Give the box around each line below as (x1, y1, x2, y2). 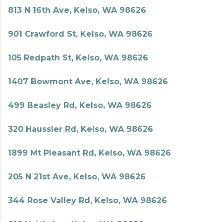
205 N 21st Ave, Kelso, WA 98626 (8, 172, 146, 181)
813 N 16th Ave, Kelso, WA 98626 (8, 5, 146, 15)
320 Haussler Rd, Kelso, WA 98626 (8, 124, 153, 134)
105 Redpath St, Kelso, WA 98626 (8, 53, 148, 62)
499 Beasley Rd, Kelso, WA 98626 (8, 101, 152, 110)
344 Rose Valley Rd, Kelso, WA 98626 (8, 196, 167, 205)
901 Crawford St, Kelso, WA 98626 (8, 29, 153, 39)
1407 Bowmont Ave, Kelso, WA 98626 (8, 77, 168, 86)
